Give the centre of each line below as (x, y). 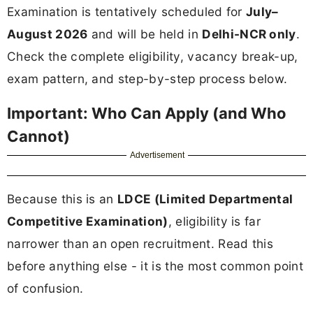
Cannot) (38, 137)
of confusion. (45, 289)
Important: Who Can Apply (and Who (147, 114)
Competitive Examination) (88, 221)
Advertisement (158, 155)
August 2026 (48, 34)
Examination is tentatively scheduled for (127, 11)
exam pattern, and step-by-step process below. (147, 78)
